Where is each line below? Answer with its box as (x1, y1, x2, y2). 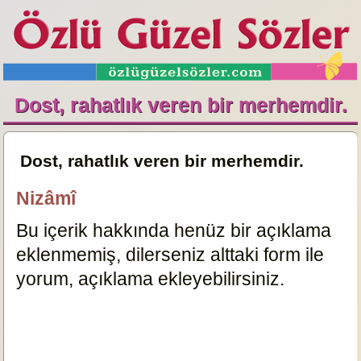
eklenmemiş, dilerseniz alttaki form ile (16, 244, 325, 265)
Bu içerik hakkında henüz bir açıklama (16, 220, 332, 241)
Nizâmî (16, 188, 77, 209)
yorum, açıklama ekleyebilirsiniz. (16, 268, 285, 289)
